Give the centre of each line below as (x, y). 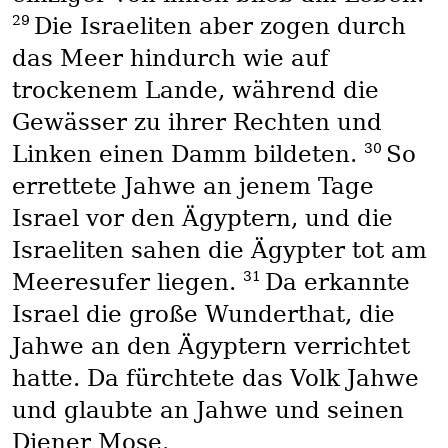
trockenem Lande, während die (195, 90)
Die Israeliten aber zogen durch (219, 26)
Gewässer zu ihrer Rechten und (196, 122)
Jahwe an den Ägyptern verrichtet (210, 346)
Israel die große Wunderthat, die (203, 314)
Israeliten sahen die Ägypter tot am (219, 250)
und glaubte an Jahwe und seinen (207, 410)
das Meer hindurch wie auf (170, 58)
